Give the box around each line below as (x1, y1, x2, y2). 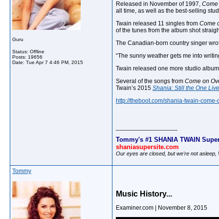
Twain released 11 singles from (116, 20, 199, 27)
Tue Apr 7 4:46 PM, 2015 (26, 60, 83, 65)
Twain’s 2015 (116, 85, 153, 91)
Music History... (116, 190, 172, 198)
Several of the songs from (116, 78, 185, 85)
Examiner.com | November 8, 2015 (116, 204, 207, 211)
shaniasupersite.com (116, 143, 179, 151)
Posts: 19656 (12, 54, 43, 60)
